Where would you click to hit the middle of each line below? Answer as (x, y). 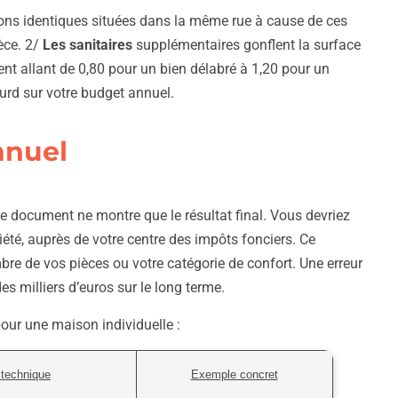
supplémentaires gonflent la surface (247, 45)
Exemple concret (234, 375)
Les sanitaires (88, 45)
